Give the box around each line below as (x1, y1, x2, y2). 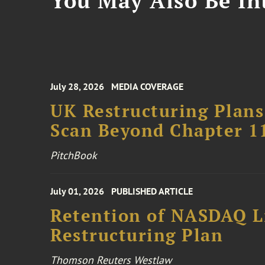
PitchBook (50, 148, 98, 162)
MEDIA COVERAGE (111, 80, 184, 92)
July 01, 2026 (50, 185, 105, 197)
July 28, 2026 (50, 80, 105, 92)
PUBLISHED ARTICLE (111, 185, 193, 197)
